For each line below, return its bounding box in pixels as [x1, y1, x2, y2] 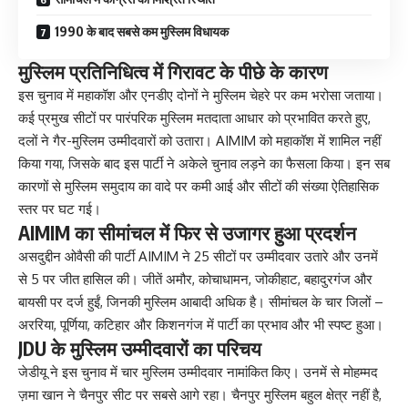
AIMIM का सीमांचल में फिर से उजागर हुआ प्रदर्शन [18, 220, 356, 246]
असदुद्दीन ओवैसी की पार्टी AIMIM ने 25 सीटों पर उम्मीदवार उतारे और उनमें [18, 248, 378, 266]
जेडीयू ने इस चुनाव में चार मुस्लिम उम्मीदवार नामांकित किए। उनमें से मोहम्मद [18, 363, 378, 382]
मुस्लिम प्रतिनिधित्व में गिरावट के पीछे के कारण [18, 59, 328, 85]
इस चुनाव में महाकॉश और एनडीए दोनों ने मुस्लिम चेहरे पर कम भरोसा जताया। [18, 87, 383, 105]
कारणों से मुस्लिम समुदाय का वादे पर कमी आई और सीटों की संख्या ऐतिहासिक [18, 178, 379, 196]
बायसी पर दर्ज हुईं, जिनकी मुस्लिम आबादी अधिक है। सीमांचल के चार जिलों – [18, 293, 383, 311]
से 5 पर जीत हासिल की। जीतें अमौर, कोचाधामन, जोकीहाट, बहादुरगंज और [18, 270, 372, 289]
